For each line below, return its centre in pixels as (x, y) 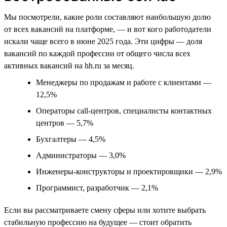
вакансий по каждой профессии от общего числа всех (97, 53)
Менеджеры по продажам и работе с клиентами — (124, 82)
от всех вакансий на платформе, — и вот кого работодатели (108, 29)
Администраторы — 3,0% (81, 155)
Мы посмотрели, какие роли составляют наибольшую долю (107, 17)
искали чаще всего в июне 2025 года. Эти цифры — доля (103, 41)
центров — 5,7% (65, 123)
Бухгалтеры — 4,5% (71, 139)
